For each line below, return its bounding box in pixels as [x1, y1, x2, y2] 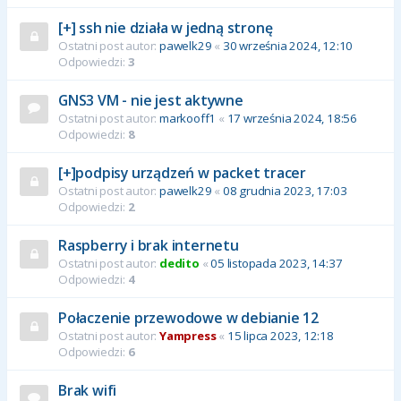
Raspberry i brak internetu [58, 235, 239, 256]
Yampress [159, 328, 217, 345]
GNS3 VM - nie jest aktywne [58, 90, 243, 111]
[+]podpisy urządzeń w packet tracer [58, 163, 306, 183]
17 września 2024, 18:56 [226, 110, 358, 127]
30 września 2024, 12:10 [222, 38, 354, 55]
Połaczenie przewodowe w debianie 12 [58, 308, 319, 328]
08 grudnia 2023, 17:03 [222, 183, 347, 200]
